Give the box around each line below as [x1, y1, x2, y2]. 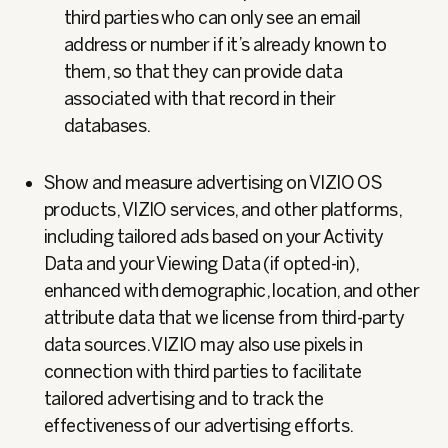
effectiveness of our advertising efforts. [44, 415, 354, 437]
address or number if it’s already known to [64, 34, 387, 56]
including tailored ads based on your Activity [44, 226, 384, 248]
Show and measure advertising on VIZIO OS [44, 172, 383, 194]
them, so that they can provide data [64, 61, 343, 83]
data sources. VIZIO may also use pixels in [44, 334, 363, 356]
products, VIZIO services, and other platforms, [44, 199, 402, 221]
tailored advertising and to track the [44, 388, 324, 410]
